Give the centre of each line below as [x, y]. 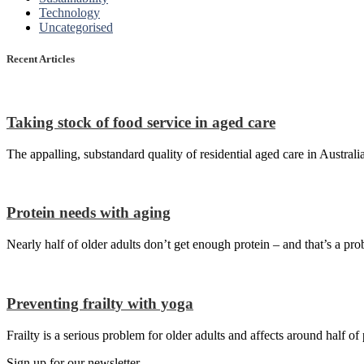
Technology [69, 12]
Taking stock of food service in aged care [141, 122]
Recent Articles [41, 59]
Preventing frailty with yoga [100, 303]
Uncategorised [76, 27]
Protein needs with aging [89, 213]
